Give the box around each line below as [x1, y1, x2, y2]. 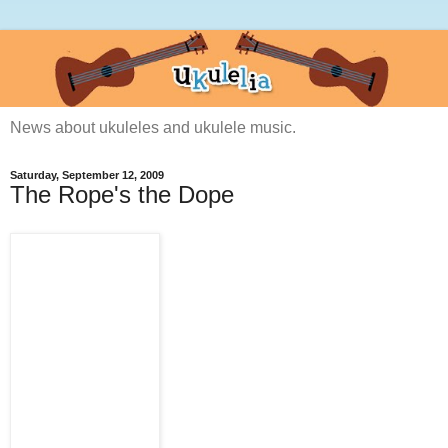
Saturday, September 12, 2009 [10, 169, 164, 182]
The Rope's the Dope [10, 181, 234, 209]
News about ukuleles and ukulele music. [10, 119, 296, 137]
